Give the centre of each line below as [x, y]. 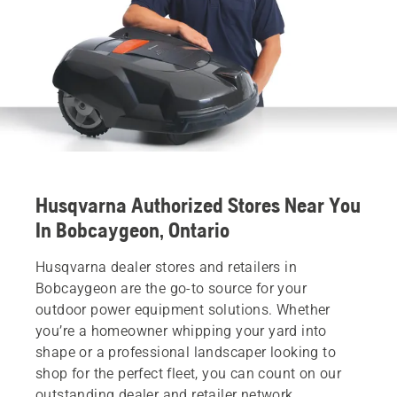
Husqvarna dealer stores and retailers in [166, 267]
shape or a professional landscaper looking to [186, 352]
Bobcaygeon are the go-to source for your [171, 288]
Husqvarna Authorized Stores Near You [198, 205]
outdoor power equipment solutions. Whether [183, 309]
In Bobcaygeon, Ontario [132, 230]
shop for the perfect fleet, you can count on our [189, 373]
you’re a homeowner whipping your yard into [181, 331]
